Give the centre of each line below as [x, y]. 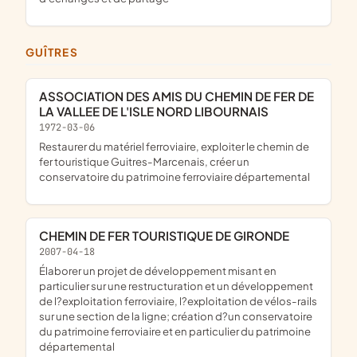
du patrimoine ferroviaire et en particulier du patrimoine [175, 331]
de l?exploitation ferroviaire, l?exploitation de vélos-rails [178, 300]
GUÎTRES [57, 52]
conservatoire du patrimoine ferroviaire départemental [175, 176]
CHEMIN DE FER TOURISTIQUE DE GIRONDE [169, 236]
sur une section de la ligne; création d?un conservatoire [176, 316]
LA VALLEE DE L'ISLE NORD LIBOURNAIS [154, 112]
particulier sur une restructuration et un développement [176, 285]
